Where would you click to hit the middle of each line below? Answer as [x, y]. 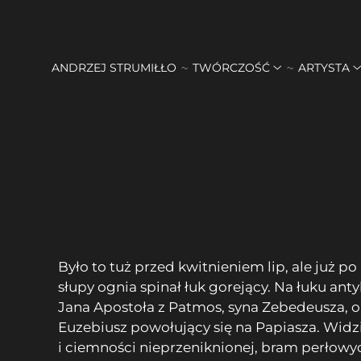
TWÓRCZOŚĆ [231, 67]
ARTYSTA [324, 67]
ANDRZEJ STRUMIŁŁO [114, 67]
